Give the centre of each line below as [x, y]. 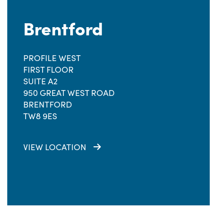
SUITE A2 [40, 81]
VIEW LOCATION [55, 147]
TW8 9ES [40, 116]
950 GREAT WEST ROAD [69, 93]
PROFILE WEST [52, 58]
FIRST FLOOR [48, 69]
